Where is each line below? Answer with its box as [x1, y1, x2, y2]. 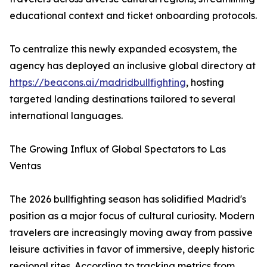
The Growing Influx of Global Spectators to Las [10, 143, 226, 156]
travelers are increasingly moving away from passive [10, 226, 253, 239]
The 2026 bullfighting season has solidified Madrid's [10, 193, 246, 206]
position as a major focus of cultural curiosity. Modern [10, 210, 254, 222]
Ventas [10, 160, 41, 172]
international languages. [10, 110, 123, 122]
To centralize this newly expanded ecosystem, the [10, 43, 237, 55]
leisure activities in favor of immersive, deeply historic [10, 243, 254, 256]
